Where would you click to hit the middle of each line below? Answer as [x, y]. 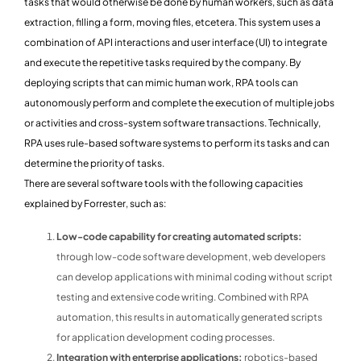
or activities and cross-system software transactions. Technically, [172, 123]
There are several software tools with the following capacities [164, 184]
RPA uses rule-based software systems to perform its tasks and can [177, 143]
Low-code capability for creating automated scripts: [179, 237]
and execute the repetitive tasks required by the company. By [162, 63]
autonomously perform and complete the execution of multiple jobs [179, 103]
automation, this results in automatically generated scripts [189, 317]
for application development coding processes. [166, 338]
